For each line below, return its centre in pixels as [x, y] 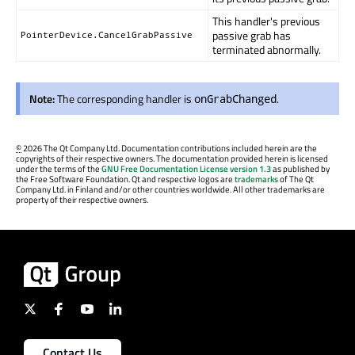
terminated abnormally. [267, 49]
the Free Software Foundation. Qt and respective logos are [125, 179]
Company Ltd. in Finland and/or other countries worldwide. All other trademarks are [170, 190]
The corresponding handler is [126, 98]
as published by [300, 169]
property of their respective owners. [82, 200]
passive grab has [252, 35]
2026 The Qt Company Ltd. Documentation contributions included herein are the [169, 149]
